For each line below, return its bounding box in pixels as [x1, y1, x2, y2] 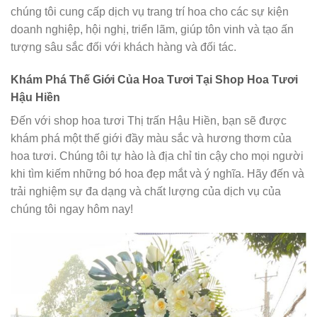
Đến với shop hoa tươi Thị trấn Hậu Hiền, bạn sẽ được [11, 115, 287, 127]
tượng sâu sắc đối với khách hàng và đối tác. [11, 41, 236, 54]
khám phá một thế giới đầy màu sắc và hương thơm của [11, 132, 292, 145]
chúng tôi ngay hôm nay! [11, 203, 133, 216]
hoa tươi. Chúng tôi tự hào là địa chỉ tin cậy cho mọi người [11, 150, 304, 163]
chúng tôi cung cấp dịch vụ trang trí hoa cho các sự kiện [11, 6, 289, 18]
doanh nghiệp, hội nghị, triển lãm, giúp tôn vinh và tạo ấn [11, 23, 294, 36]
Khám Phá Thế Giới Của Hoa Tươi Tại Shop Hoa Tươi [11, 74, 298, 86]
